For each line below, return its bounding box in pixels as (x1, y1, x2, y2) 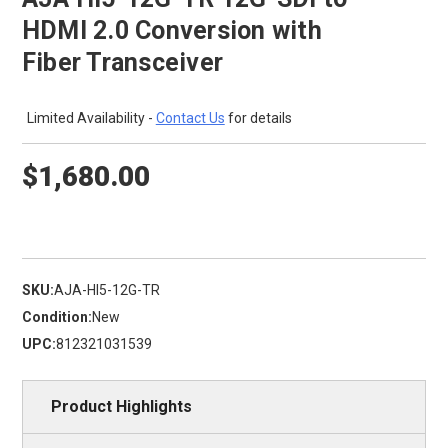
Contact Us (155, 110, 225, 127)
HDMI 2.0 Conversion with (21, 15, 322, 45)
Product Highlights (50, 397, 192, 417)
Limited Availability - (26, 110, 156, 127)
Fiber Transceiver (21, 47, 224, 77)
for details (224, 110, 292, 127)
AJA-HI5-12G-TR (53, 282, 160, 299)
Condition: (21, 309, 92, 326)
